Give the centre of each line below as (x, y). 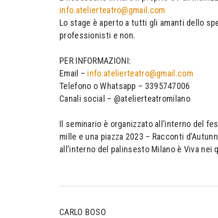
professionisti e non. (99, 35)
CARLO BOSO (83, 212)
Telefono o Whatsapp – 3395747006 (125, 86)
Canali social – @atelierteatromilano (125, 99)
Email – (73, 73)
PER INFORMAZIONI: (95, 61)
